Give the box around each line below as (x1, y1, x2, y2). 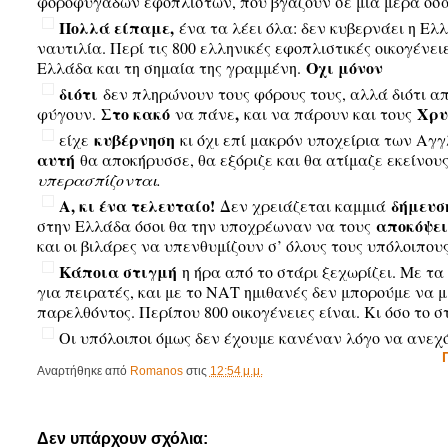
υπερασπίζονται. (36, 169, 161, 190)
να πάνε (174, 103, 235, 124)
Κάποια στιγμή (58, 260, 177, 283)
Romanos (129, 365, 183, 377)
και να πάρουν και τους (238, 103, 417, 124)
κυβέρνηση (93, 128, 175, 151)
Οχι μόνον (305, 56, 383, 79)
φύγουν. (36, 103, 101, 124)
